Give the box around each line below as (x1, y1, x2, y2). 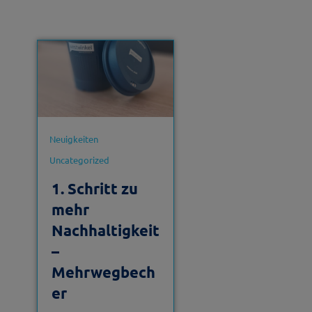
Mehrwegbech (51, 262, 155, 281)
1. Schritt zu (51, 178, 138, 198)
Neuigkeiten (49, 133, 98, 146)
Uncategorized (49, 154, 109, 166)
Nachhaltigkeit (51, 220, 159, 240)
